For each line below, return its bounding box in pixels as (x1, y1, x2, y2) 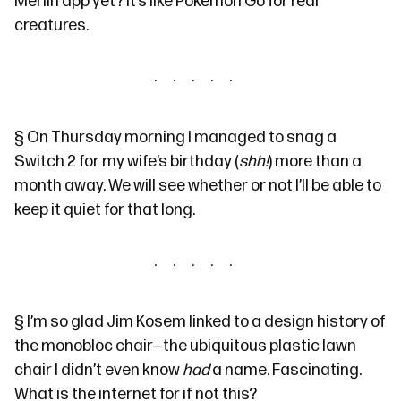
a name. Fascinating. (209, 361, 362, 380)
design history (264, 312, 368, 331)
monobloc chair (41, 337, 152, 355)
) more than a (269, 152, 362, 171)
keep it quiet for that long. (14, 200, 195, 219)
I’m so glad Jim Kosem (24, 312, 189, 331)
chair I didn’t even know (14, 361, 183, 380)
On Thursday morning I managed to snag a (24, 128, 337, 147)
